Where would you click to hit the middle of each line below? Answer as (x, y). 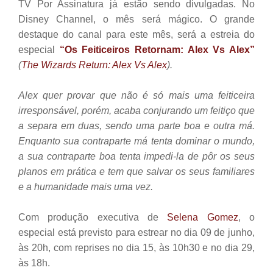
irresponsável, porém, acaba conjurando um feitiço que (136, 110)
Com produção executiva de (93, 217)
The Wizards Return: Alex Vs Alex (94, 65)
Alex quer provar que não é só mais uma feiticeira (136, 95)
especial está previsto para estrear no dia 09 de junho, (136, 232)
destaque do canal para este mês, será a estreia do (136, 34)
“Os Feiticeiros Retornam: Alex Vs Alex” (157, 49)
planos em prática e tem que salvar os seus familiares (136, 171)
